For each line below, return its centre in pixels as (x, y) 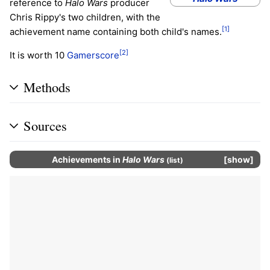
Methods (47, 86)
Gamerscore (93, 55)
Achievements (82, 159)
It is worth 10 (38, 55)
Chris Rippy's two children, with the (85, 17)
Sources (45, 125)
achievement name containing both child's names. (116, 31)
